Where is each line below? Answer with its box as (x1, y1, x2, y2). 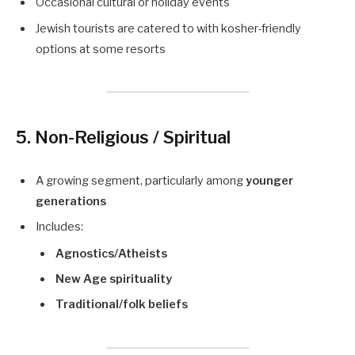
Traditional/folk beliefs (55, 297, 188, 312)
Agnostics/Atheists (55, 246, 167, 261)
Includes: (36, 219, 83, 235)
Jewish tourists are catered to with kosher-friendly (36, 21, 301, 36)
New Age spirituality (55, 271, 172, 286)
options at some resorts (36, 41, 166, 56)
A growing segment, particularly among (36, 174, 246, 189)
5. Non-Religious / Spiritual (16, 127, 231, 148)
